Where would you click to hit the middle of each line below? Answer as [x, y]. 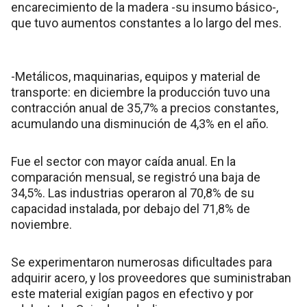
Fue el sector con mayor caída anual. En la [123, 161]
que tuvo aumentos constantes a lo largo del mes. [146, 23]
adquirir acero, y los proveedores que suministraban [151, 278]
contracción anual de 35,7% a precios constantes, [145, 108]
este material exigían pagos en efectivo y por [132, 293]
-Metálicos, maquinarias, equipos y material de [136, 76]
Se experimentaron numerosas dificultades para [142, 262]
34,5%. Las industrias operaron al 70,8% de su [133, 193]
